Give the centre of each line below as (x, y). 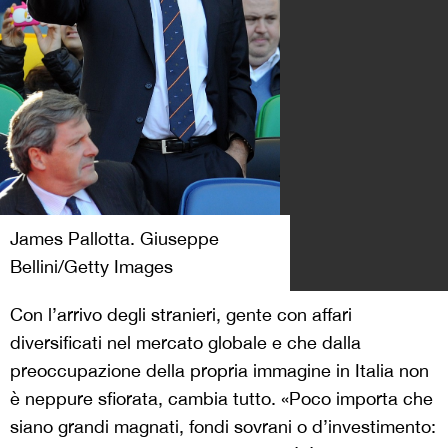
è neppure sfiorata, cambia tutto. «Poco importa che (221, 399)
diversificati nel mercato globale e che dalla (185, 343)
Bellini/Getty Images (91, 267)
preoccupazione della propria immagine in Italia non (219, 371)
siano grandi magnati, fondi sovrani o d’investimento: (223, 427)
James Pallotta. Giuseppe (114, 239)
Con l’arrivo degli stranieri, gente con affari (181, 315)
